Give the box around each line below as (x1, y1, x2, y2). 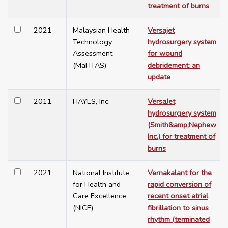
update (148, 72, 170, 82)
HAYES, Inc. (73, 96, 110, 107)
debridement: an (148, 60, 200, 71)
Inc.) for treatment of (148, 131, 215, 142)
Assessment (73, 48, 112, 59)
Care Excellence (73, 191, 126, 202)
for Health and (73, 179, 121, 190)
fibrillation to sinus (148, 203, 209, 213)
